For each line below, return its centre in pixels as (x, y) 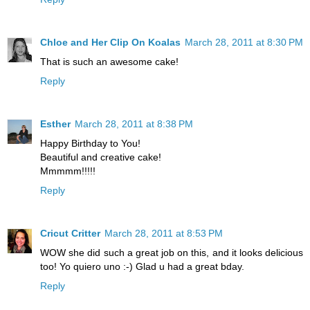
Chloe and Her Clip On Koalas (110, 43)
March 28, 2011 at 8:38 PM (134, 124)
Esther (55, 124)
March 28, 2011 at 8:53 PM (164, 234)
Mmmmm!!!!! (68, 171)
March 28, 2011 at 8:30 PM (244, 43)
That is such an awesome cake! (109, 62)
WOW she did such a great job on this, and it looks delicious (172, 253)
